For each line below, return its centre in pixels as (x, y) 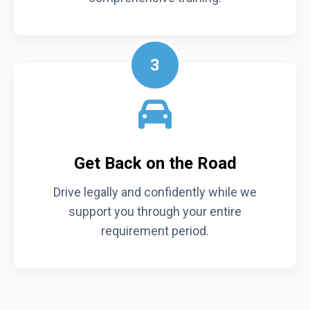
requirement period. (155, 230)
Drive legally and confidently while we (155, 192)
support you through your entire (155, 211)
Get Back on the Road (155, 163)
